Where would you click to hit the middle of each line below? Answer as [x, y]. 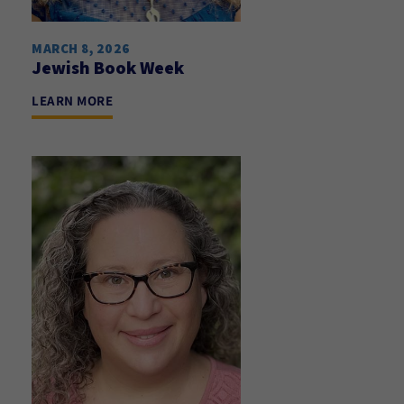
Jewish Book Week [108, 68]
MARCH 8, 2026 [81, 48]
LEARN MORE [72, 101]
